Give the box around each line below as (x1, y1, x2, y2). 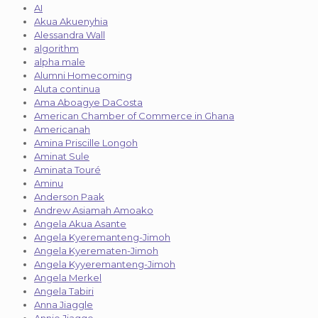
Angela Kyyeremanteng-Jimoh (34, 258, 175, 270)
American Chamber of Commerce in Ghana (34, 110, 234, 122)
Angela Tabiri (34, 285, 94, 297)
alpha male (34, 56, 85, 68)
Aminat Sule (34, 150, 89, 163)
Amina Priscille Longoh (34, 137, 138, 149)
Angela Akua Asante (34, 218, 126, 230)
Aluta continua (34, 83, 100, 95)
